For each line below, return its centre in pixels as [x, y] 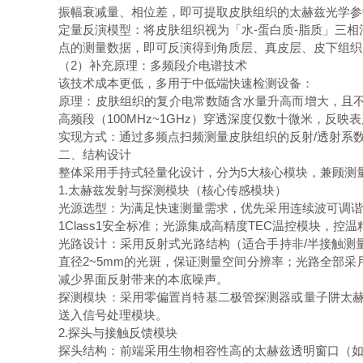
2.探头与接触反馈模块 [121, 333]
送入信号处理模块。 [116, 315]
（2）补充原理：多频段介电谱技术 [156, 65]
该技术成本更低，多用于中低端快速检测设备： [189, 83]
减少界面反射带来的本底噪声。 [147, 279]
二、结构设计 [98, 154]
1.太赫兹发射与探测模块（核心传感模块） [176, 190]
